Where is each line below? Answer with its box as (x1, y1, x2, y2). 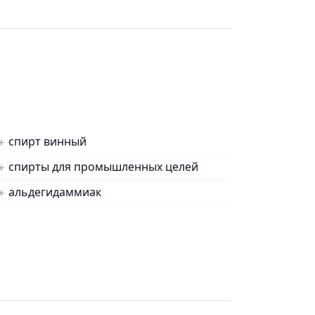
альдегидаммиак (8, 184, 101, 200)
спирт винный (8, 134, 86, 150)
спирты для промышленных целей (8, 160, 198, 175)
